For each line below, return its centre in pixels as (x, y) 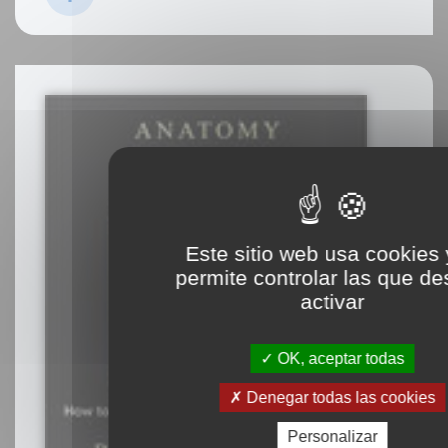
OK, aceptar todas (339, 358)
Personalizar (332, 436)
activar (332, 301)
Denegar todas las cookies (339, 397)
